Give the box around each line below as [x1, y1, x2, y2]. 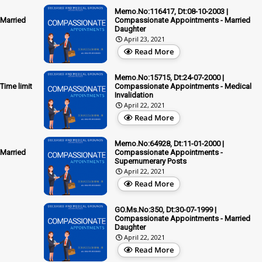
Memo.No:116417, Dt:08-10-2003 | [115, 6, 228, 16]
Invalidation [115, 90, 153, 99]
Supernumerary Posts [115, 156, 187, 166]
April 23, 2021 [124, 34, 165, 43]
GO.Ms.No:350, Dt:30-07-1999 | [115, 205, 216, 214]
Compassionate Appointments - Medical [115, 81, 251, 91]
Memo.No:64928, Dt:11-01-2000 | [115, 139, 224, 148]
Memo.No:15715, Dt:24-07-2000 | [115, 73, 224, 82]
